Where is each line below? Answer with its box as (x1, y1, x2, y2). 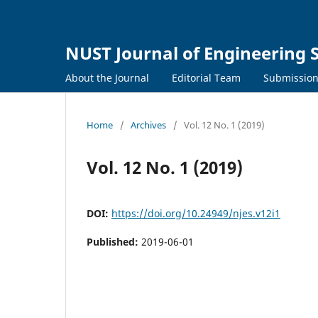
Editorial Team (172, 70, 241, 84)
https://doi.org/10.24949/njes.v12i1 (111, 206, 280, 220)
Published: (87, 234, 141, 248)
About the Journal (65, 70, 149, 84)
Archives (131, 118, 166, 131)
